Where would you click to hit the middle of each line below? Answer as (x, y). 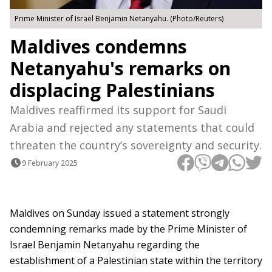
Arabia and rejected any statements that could (132, 128)
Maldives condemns (98, 47)
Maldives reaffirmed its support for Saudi (118, 110)
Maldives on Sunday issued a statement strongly (120, 213)
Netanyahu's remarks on (120, 69)
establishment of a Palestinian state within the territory (136, 261)
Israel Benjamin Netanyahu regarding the (105, 245)
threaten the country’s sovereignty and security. (136, 145)
